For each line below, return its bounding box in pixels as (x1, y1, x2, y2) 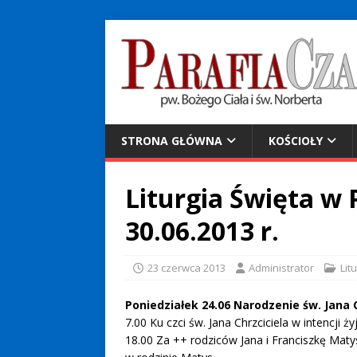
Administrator (249, 261, 314, 275)
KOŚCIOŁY (269, 133, 323, 148)
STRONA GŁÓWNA (121, 133, 222, 148)
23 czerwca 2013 (147, 261, 226, 275)
